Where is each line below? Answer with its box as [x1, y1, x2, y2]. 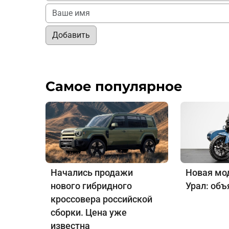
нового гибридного [51, 180, 132, 192]
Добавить [52, 30, 90, 40]
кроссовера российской [51, 194, 152, 205]
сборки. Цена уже [51, 207, 127, 218]
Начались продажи [51, 167, 133, 178]
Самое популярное [45, 78, 182, 95]
